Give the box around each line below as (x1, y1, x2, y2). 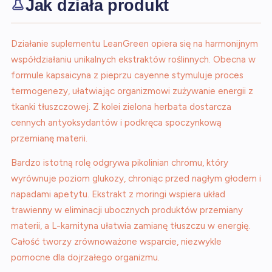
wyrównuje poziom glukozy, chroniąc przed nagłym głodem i (11, 173, 261, 184)
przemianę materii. (11, 133, 87, 144)
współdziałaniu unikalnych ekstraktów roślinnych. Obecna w (11, 54, 256, 65)
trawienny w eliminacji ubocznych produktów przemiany (11, 205, 243, 216)
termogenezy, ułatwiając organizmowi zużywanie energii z (11, 86, 253, 97)
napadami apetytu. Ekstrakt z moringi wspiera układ (11, 189, 225, 200)
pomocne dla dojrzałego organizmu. (11, 252, 160, 263)
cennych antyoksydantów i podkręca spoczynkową (11, 117, 222, 128)
